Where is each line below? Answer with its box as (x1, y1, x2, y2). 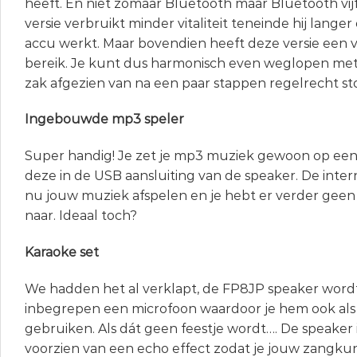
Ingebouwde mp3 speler (25, 112, 184, 127)
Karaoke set (25, 245, 99, 261)
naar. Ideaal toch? (25, 208, 137, 224)
